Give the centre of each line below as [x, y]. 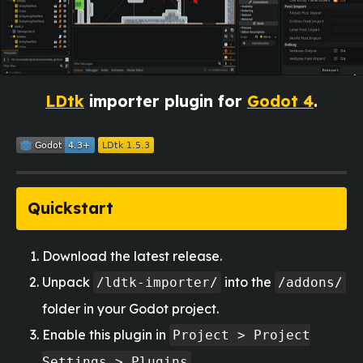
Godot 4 [280, 101]
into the [248, 282]
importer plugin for [166, 101]
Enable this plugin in [106, 334]
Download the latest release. [132, 256]
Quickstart [71, 209]
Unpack [68, 282]
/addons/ [310, 282]
